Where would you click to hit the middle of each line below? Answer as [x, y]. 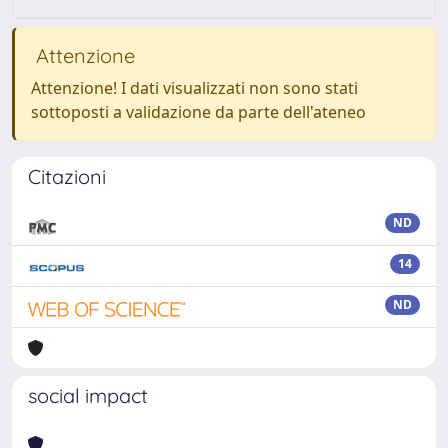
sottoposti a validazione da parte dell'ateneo [198, 112]
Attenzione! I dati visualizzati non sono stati [194, 88]
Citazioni [67, 176]
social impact [88, 395]
